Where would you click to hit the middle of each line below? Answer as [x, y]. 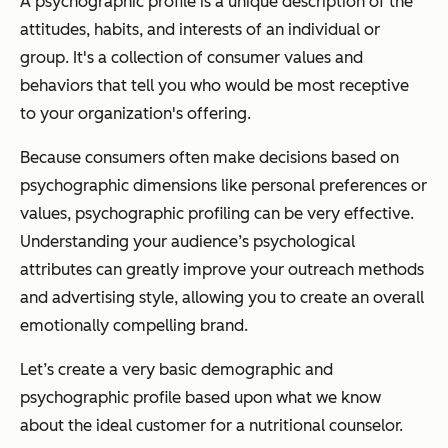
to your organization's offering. [135, 114]
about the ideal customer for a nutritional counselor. [211, 426]
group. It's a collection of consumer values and [191, 58]
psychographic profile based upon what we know [200, 398]
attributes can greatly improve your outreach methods [222, 270]
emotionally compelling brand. [134, 326]
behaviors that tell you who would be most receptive [214, 86]
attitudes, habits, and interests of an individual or [200, 30]
